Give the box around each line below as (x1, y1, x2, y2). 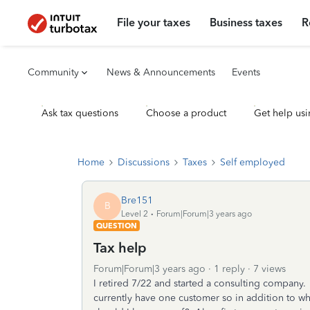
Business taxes (210, 16, 283, 29)
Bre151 (121, 194, 153, 206)
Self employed (220, 156, 285, 168)
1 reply (214, 263, 245, 275)
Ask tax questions (42, 107, 118, 119)
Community (28, 66, 79, 78)
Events (232, 66, 260, 78)
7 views (253, 263, 286, 275)
